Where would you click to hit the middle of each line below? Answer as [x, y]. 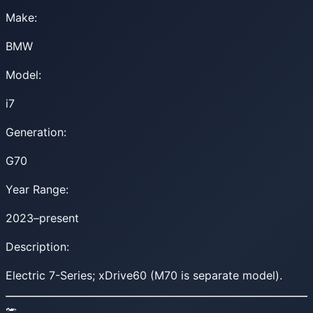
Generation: [36, 132]
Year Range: [37, 189]
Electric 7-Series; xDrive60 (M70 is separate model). [144, 275]
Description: [37, 246]
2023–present [42, 218]
